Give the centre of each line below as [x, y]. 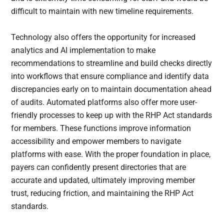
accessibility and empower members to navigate [96, 141]
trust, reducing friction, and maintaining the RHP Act [102, 193]
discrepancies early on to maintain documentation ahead [111, 89]
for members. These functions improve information [101, 128]
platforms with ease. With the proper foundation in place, [111, 154]
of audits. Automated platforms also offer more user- [104, 102]
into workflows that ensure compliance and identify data [110, 76]
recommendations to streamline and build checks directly [112, 63]
